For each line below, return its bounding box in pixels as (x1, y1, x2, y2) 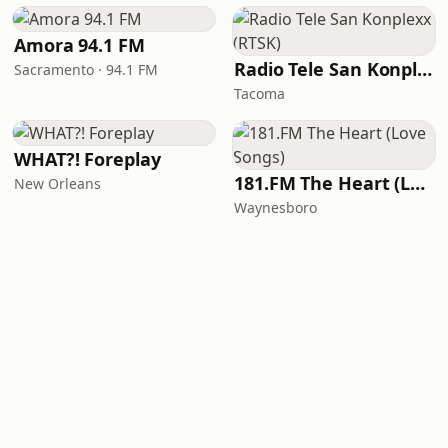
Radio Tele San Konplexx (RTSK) (417, 57, 433, 81)
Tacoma (234, 84, 285, 103)
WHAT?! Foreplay (14, 147, 161, 171)
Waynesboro (234, 198, 317, 217)
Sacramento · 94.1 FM (14, 60, 158, 79)
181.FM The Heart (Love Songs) (410, 171, 426, 195)
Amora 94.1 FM (14, 33, 145, 57)
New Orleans (14, 174, 101, 193)
